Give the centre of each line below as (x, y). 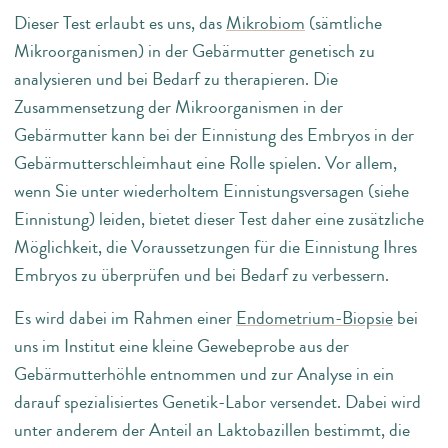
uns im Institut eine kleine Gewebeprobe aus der (181, 345)
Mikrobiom (265, 23)
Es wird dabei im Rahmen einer (125, 317)
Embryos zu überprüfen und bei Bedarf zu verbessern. (201, 275)
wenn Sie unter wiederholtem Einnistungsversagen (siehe (211, 191)
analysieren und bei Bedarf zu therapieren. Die (176, 79)
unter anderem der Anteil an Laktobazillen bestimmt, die (212, 429)
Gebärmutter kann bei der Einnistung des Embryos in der (214, 135)
